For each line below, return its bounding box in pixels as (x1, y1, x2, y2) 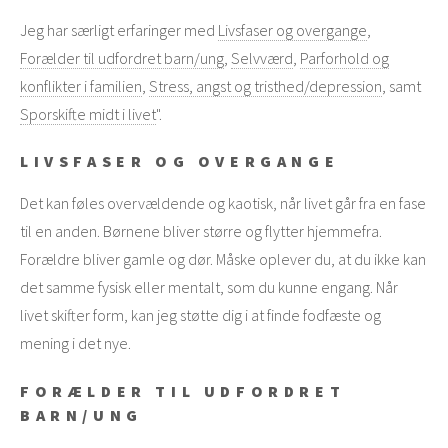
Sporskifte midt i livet (20, 103, 156, 124)
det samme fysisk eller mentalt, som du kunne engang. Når (20, 277, 398, 298)
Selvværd (231, 47, 293, 68)
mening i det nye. (20, 333, 131, 354)
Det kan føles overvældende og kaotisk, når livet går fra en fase (20, 193, 426, 214)
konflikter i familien (20, 75, 142, 96)
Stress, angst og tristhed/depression (149, 75, 382, 96)
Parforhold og (300, 47, 389, 68)
